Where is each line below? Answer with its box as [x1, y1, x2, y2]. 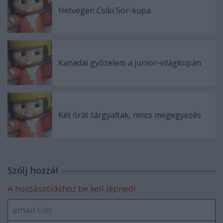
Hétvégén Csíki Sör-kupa [58, 5, 151, 16]
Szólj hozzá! [7, 164, 58, 176]
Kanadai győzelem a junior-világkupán [58, 57, 201, 68]
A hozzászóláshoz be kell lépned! [7, 183, 135, 194]
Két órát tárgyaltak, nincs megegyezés [58, 110, 201, 120]
